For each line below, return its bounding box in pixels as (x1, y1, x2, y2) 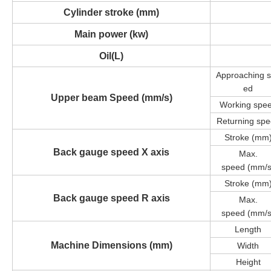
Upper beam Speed (50, 92, 142, 103)
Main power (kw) (74, 28, 148, 39)
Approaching (215, 70, 267, 80)
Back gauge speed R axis (53, 192, 170, 203)
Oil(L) (99, 50, 123, 61)
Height (235, 256, 261, 267)
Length (235, 224, 261, 234)
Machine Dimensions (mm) (50, 240, 172, 250)
